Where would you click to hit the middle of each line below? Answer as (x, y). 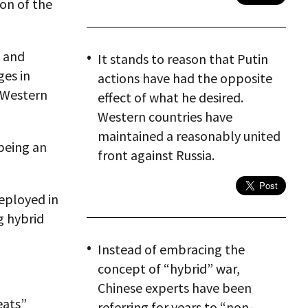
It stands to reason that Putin (183, 59)
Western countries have (165, 117)
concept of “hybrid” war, (169, 268)
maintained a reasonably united (189, 136)
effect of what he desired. (170, 97)
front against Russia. (156, 155)
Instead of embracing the (171, 249)
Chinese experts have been (175, 288)
